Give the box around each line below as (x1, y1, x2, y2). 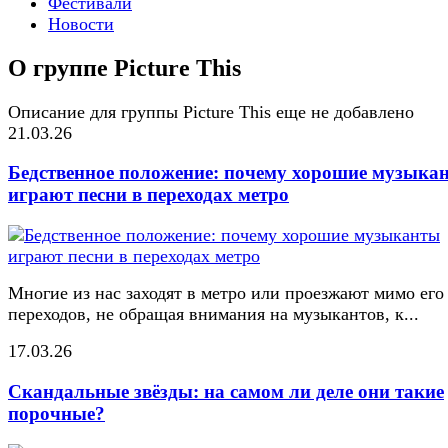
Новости (48, 13, 114, 34)
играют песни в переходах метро (8, 184, 289, 206)
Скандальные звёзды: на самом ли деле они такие (8, 380, 444, 402)
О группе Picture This (8, 54, 241, 81)
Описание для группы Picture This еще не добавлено (8, 101, 414, 122)
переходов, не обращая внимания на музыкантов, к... (8, 304, 419, 325)
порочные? (8, 402, 105, 424)
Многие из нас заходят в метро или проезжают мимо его (8, 283, 444, 304)
